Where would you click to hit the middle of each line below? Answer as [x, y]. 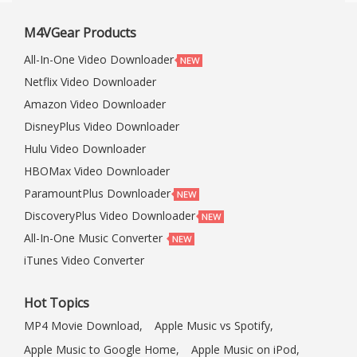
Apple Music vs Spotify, [214, 326]
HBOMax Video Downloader [97, 171]
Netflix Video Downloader [90, 82]
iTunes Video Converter [84, 261]
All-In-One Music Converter [93, 238]
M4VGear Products [80, 33]
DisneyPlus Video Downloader [102, 127]
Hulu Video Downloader [85, 149]
